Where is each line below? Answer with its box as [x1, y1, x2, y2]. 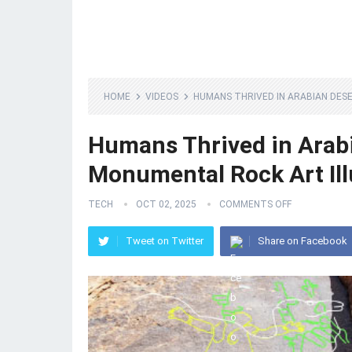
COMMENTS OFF [219, 199, 291, 210]
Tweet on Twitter [126, 235, 203, 247]
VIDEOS [145, 91, 178, 102]
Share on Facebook [258, 235, 347, 247]
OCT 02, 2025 [136, 199, 196, 210]
